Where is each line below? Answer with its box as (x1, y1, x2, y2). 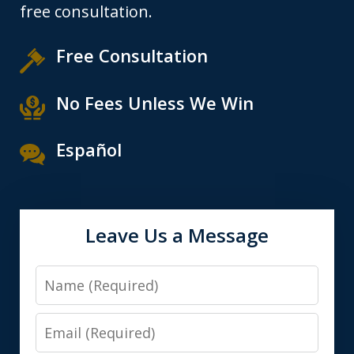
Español (56, 137, 122, 162)
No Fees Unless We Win (56, 90, 254, 115)
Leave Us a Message (85, 222, 269, 249)
